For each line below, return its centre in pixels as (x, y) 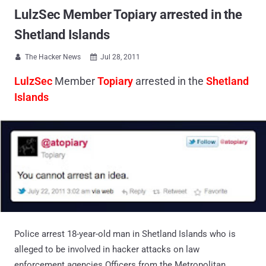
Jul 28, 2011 (120, 57)
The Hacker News (53, 57)
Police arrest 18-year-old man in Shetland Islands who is (125, 234)
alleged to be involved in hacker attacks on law (107, 250)
